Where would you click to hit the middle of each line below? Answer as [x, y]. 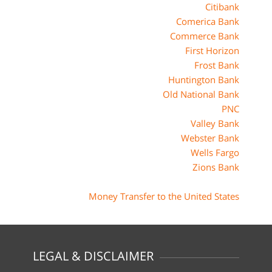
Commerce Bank [205, 36]
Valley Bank [215, 123]
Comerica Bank [208, 21]
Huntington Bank [204, 80]
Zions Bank [216, 167]
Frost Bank [217, 65]
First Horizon [212, 50]
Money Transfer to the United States [164, 196]
